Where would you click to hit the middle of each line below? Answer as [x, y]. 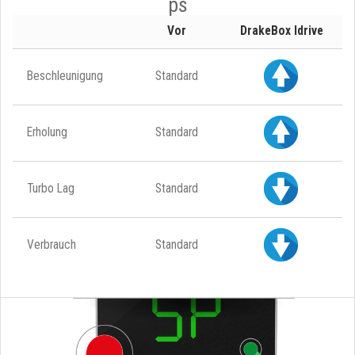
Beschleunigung [65, 76]
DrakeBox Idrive [281, 31]
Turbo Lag [51, 188]
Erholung [47, 132]
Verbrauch [52, 244]
